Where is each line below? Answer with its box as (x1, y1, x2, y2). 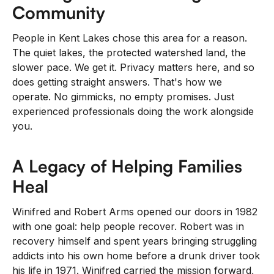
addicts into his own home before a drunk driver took (12, 250, 260, 262)
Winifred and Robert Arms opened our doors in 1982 (12, 206, 257, 218)
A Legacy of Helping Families (12, 155, 242, 177)
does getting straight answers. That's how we (12, 76, 222, 89)
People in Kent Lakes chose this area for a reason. (12, 32, 247, 45)
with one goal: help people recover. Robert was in (12, 220, 244, 233)
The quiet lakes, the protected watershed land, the (12, 46, 246, 59)
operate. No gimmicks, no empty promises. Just (12, 91, 234, 103)
